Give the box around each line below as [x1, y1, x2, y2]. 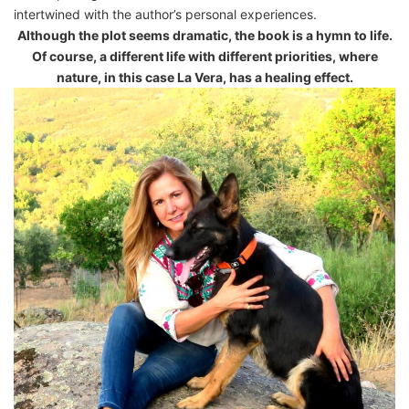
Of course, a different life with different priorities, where [31, 47, 378, 64]
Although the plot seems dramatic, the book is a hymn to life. [16, 26, 393, 43]
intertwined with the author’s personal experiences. [14, 5, 317, 22]
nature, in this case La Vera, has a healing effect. [56, 68, 353, 85]
